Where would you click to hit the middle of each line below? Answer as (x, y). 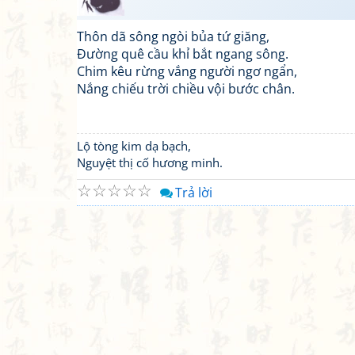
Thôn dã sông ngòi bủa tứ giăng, (173, 36)
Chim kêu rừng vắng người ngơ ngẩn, (187, 71)
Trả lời (194, 193)
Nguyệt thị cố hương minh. (150, 162)
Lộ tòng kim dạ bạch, (134, 146)
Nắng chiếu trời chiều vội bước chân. (186, 89)
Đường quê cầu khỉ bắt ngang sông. (183, 54)
